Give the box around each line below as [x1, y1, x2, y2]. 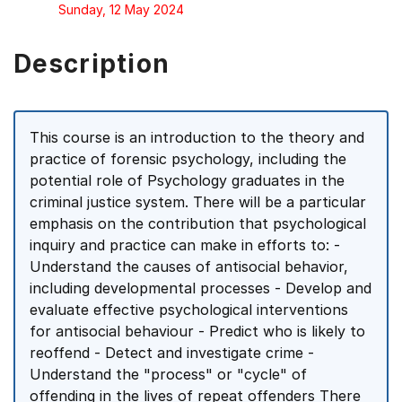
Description [13, 48, 170, 79]
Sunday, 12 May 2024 [58, 2, 184, 17]
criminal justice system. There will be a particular [30, 193, 366, 211]
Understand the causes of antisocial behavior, [30, 258, 348, 275]
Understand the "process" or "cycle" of [30, 365, 307, 383]
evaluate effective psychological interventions [30, 301, 348, 319]
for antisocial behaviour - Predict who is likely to [30, 322, 365, 340]
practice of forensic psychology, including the [30, 150, 346, 168]
